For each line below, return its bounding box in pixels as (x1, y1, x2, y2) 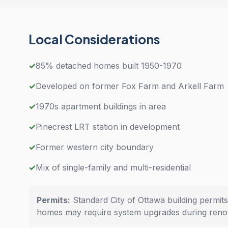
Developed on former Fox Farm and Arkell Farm (36, 81, 224, 91)
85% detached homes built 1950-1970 (36, 61, 182, 71)
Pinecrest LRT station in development (36, 122, 180, 132)
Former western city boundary (36, 142, 154, 152)
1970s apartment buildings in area (36, 101, 166, 111)
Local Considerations (28, 31, 160, 47)
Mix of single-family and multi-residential (36, 162, 191, 173)
